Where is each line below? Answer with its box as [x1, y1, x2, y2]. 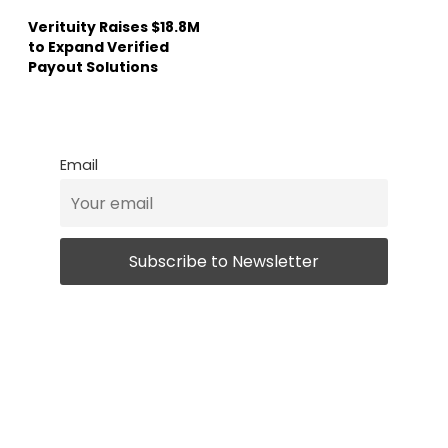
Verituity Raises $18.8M [28, 16, 200, 37]
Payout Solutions [28, 56, 158, 77]
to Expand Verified [28, 36, 169, 57]
